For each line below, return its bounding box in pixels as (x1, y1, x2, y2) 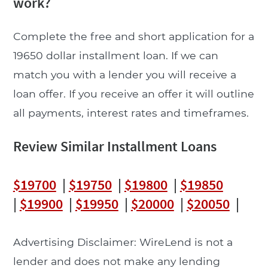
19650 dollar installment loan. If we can (13, 48, 218, 62)
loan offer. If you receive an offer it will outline (13, 87, 254, 100)
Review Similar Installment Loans (13, 136, 217, 156)
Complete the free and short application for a (13, 29, 254, 42)
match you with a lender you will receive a (13, 68, 236, 81)
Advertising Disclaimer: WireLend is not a (13, 235, 233, 248)
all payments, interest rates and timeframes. (13, 106, 249, 119)
